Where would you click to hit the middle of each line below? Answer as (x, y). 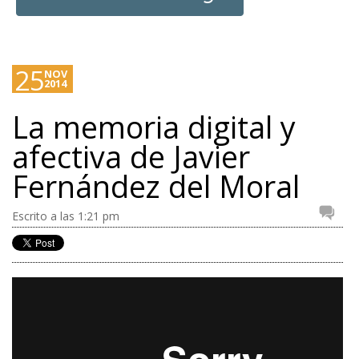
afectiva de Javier (131, 157)
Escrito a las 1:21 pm (66, 216)
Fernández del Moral (156, 186)
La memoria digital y (154, 127)
